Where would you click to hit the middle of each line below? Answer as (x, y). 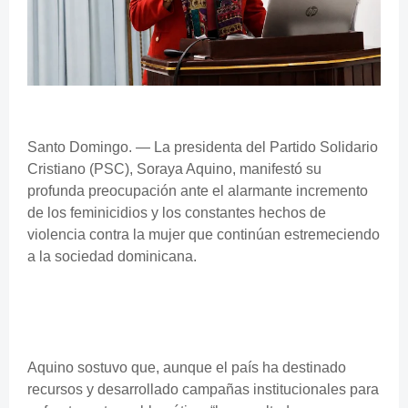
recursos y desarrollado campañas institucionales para (203, 389)
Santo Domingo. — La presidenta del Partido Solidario (203, 147)
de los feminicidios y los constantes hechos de (177, 212)
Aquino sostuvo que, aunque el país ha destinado (187, 367)
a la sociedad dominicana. (112, 256)
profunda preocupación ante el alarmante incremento (198, 190)
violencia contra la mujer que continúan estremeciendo (204, 234)
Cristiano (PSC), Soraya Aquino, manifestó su (174, 168)
